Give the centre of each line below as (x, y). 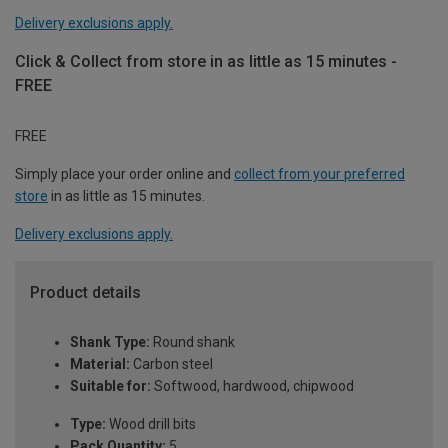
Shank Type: (110, 342)
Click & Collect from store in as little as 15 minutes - (206, 61)
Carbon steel (171, 364)
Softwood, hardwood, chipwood (252, 386)
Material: (100, 364)
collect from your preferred (319, 173)
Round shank (192, 342)
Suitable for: (110, 386)
